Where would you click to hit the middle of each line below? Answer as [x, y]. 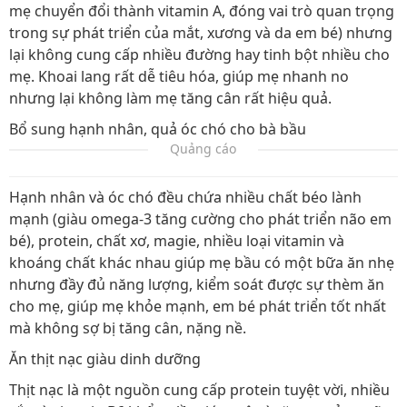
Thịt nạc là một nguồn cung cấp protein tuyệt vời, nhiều [199, 390]
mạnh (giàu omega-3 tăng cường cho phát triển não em [200, 219]
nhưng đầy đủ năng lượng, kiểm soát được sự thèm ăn [197, 285]
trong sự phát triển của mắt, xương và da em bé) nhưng [201, 33]
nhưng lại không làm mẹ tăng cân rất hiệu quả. [170, 99]
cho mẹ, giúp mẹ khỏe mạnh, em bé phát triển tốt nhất [198, 307]
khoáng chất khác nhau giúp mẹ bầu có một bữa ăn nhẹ [202, 263]
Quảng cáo [203, 149]
